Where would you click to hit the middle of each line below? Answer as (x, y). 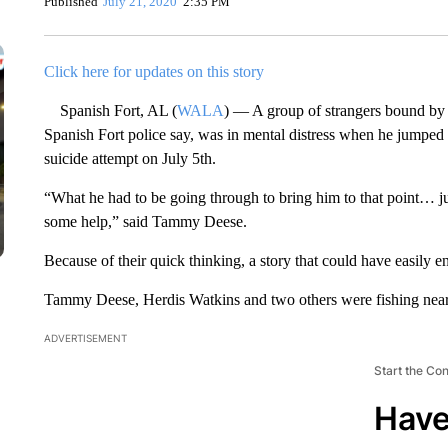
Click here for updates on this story (153, 71)
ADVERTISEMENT (85, 338)
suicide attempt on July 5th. (129, 158)
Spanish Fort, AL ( (110, 110)
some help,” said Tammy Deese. (145, 221)
